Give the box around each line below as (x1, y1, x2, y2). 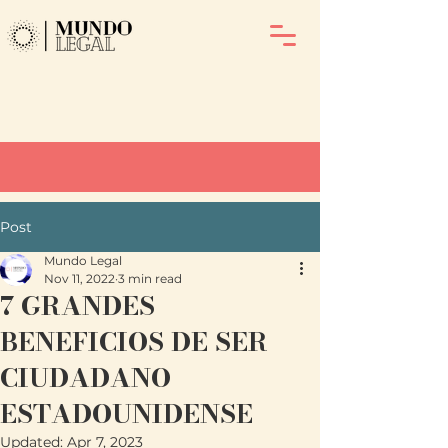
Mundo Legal (44, 253, 122, 268)
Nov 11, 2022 (44, 271, 115, 286)
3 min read (118, 271, 182, 286)
